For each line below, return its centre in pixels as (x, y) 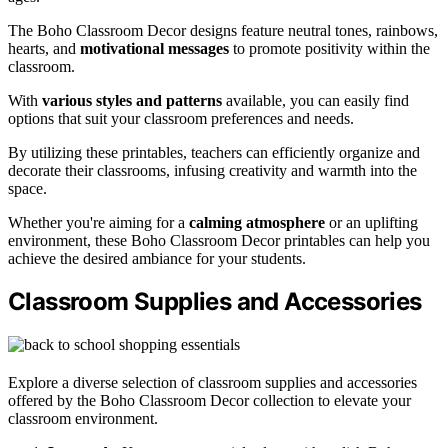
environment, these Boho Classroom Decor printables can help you (219, 240)
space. (27, 188)
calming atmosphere (257, 222)
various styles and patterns (132, 100)
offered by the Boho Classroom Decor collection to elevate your (209, 401)
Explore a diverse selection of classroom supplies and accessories (212, 383)
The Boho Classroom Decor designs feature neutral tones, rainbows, (223, 30)
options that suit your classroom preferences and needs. (181, 118)
